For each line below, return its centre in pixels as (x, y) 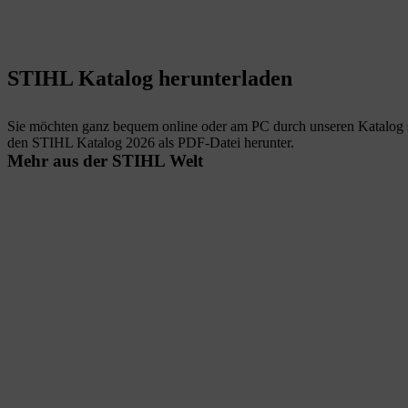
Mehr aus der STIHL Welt (105, 160)
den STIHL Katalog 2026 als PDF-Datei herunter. (151, 142)
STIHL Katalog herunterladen (150, 78)
